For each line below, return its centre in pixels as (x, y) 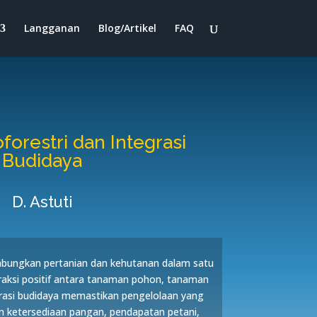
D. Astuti (42, 202)
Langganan (52, 28)
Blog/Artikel (127, 28)
